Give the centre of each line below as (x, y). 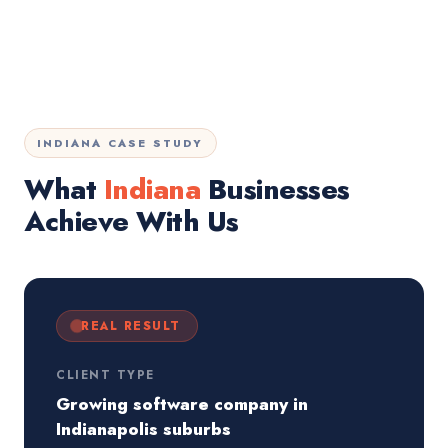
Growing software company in (182, 404)
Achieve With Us (131, 221)
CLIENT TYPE (105, 375)
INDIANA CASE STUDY (120, 143)
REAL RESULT (131, 326)
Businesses (275, 189)
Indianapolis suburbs (143, 429)
